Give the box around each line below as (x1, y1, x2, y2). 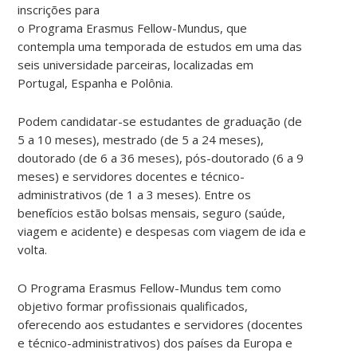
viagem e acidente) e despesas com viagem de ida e (18, 222, 307, 239)
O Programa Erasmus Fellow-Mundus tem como (18, 279, 282, 296)
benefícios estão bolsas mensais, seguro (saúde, (18, 204, 286, 221)
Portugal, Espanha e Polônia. (18, 74, 174, 91)
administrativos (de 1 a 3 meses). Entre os (18, 186, 252, 202)
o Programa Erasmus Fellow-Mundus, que (18, 19, 248, 36)
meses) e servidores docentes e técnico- (18, 167, 245, 184)
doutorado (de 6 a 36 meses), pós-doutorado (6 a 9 (18, 149, 304, 166)
